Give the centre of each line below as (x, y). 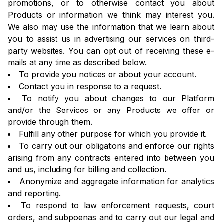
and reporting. (34, 194)
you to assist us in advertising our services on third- (111, 39)
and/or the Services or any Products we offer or (111, 110)
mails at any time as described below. (77, 63)
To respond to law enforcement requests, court (118, 205)
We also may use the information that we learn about (111, 27)
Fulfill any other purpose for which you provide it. (113, 134)
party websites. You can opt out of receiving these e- (111, 51)
